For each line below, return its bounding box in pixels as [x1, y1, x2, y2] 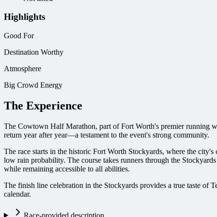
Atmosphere [4, 64, 41, 73]
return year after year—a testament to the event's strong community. [4, 130, 209, 139]
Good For [4, 31, 34, 40]
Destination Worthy [4, 48, 63, 57]
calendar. [4, 189, 31, 198]
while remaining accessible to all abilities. [4, 164, 130, 173]
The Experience [4, 99, 82, 112]
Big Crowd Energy [4, 81, 62, 90]
